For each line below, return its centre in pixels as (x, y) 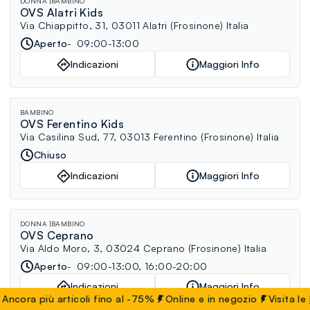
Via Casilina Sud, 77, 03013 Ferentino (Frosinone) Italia (150, 137)
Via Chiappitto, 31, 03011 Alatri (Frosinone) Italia (135, 26)
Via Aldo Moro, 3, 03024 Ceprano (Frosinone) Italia (143, 248)
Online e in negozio (184, 299)
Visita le (262, 299)
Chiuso (51, 155)
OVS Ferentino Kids (72, 124)
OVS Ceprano (57, 235)
